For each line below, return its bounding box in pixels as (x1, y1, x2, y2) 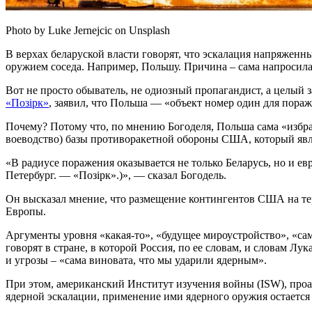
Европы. (6, 205, 46, 217)
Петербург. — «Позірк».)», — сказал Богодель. (6, 169, 226, 181)
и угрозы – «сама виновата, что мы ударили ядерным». (6, 253, 267, 266)
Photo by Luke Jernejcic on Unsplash (6, 24, 170, 36)
